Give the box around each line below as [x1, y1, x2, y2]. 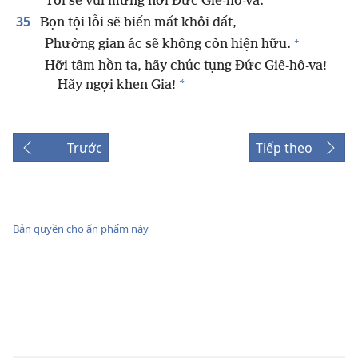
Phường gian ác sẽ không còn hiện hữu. [45, 37, 291, 53]
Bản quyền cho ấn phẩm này [13, 221, 149, 236]
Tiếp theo [256, 139, 312, 157]
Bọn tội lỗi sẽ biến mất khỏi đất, [37, 15, 237, 31]
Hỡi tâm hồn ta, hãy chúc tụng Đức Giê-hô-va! [45, 58, 327, 74]
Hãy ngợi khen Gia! [58, 78, 176, 93]
